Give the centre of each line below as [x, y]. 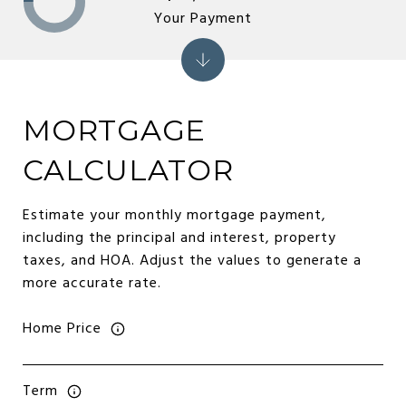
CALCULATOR [128, 170]
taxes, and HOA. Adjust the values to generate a [192, 261]
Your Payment [203, 19]
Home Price [62, 329]
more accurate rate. [92, 284]
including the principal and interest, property [179, 238]
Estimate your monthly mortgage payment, [174, 216]
